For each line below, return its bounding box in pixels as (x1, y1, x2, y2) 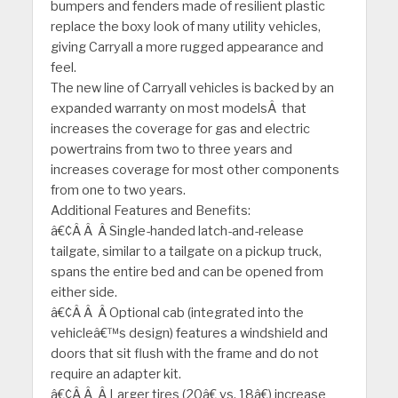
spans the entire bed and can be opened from (50, 264, 323, 281)
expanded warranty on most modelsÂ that (50, 100, 306, 117)
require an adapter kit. (50, 366, 181, 383)
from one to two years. (50, 182, 186, 199)
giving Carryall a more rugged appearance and (50, 39, 323, 56)
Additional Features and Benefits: (50, 203, 251, 219)
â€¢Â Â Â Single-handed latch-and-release (50, 223, 304, 240)
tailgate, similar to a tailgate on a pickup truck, (50, 243, 322, 260)
